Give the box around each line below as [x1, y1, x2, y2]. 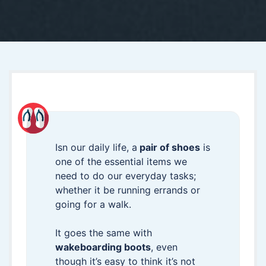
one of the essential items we [55, 156, 187, 167]
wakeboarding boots [55, 241, 151, 253]
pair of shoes [137, 141, 200, 153]
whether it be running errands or [55, 184, 200, 196]
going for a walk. [55, 198, 131, 210]
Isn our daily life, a [55, 141, 137, 153]
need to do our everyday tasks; [55, 170, 196, 182]
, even [151, 241, 178, 253]
